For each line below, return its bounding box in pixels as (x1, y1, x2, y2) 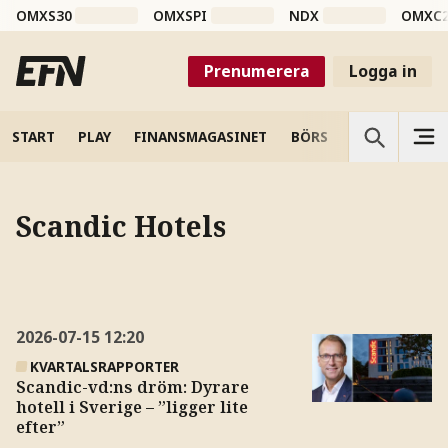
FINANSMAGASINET (134, 126, 268, 146)
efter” (15, 415, 65, 438)
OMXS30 (15, 6, 72, 26)
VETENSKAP (351, 126, 430, 146)
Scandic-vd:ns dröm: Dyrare (15, 375, 249, 398)
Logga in (348, 59, 417, 82)
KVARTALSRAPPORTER (30, 356, 180, 376)
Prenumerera (203, 59, 310, 82)
